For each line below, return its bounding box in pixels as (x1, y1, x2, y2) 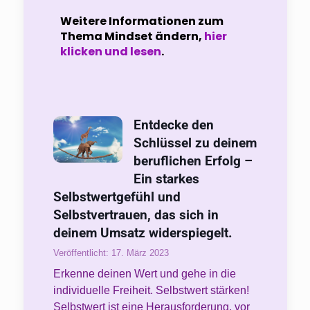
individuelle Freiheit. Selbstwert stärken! (53, 284, 249, 296)
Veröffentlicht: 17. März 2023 (53, 247, 169, 258)
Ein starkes (133, 171, 199, 188)
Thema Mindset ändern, (60, 28, 204, 45)
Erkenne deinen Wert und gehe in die (53, 267, 236, 280)
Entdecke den (133, 117, 214, 134)
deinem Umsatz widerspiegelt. (53, 225, 232, 241)
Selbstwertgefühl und (53, 189, 181, 206)
